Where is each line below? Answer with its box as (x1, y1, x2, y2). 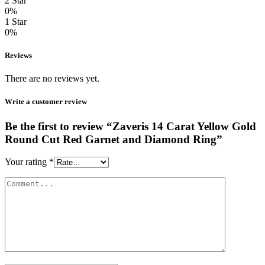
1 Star (5, 16, 27, 27)
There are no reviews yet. (5, 73, 99, 84)
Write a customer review (5, 97, 87, 106)
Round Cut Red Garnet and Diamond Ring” (5, 132, 222, 146)
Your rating (5, 157, 49, 167)
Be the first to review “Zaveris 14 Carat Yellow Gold (5, 119, 256, 132)
